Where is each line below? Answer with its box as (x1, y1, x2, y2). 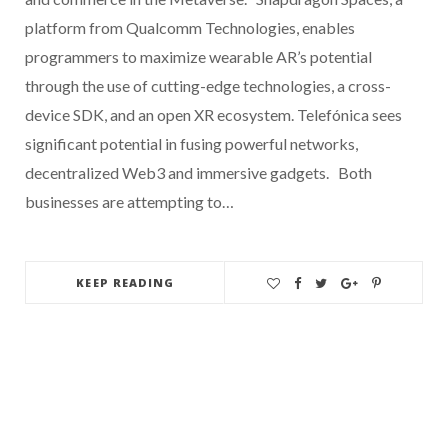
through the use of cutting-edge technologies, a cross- (25, 75, 391, 95)
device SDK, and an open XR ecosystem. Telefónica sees (25, 104, 402, 124)
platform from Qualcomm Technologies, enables (25, 17, 355, 37)
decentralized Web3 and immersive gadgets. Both (25, 162, 372, 182)
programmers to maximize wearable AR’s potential (25, 46, 372, 66)
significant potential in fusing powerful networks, (25, 133, 358, 153)
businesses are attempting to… (25, 191, 234, 211)
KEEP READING (76, 274, 175, 290)
